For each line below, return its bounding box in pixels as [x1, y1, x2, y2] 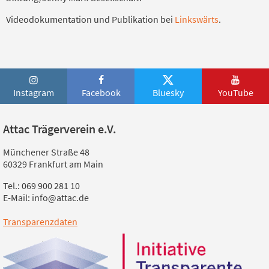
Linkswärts [175, 13, 219, 25]
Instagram [13, 86, 54, 98]
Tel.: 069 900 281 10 [3, 180, 80, 192]
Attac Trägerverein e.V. [3, 121, 116, 137]
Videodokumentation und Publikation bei [6, 13, 175, 25]
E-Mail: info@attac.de [3, 192, 89, 204]
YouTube [217, 86, 253, 98]
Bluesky [153, 86, 184, 98]
